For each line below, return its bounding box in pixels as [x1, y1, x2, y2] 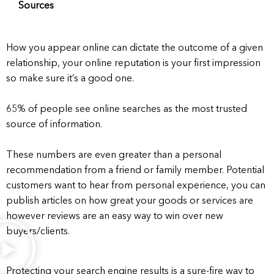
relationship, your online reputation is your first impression [6, 58, 261, 68]
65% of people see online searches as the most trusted [6, 104, 247, 114]
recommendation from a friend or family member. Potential [6, 165, 264, 176]
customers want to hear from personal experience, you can [6, 180, 265, 191]
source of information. [6, 119, 102, 130]
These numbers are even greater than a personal [6, 150, 221, 160]
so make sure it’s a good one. [6, 73, 134, 84]
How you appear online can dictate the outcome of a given [6, 43, 263, 53]
